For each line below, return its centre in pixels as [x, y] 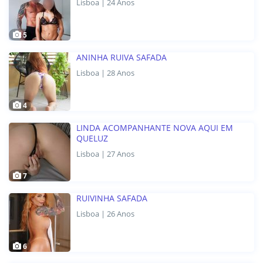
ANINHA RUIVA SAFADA [122, 58]
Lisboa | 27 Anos [105, 154]
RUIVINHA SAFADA [112, 198]
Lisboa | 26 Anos [105, 214]
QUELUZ [92, 139]
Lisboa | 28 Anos [105, 73]
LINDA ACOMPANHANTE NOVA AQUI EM [155, 128]
